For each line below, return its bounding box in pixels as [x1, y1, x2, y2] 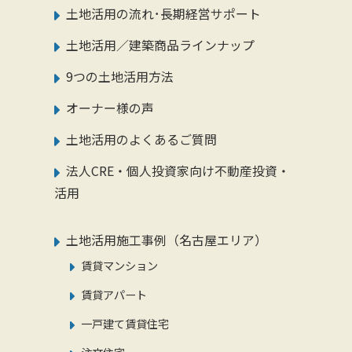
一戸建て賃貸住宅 [81, 315, 170, 332]
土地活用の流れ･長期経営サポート [65, 5, 261, 24]
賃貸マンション [81, 257, 159, 274]
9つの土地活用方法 [65, 68, 174, 86]
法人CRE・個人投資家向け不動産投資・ [65, 162, 290, 181]
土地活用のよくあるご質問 [65, 130, 217, 149]
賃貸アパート [81, 286, 148, 303]
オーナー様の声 [65, 99, 154, 118]
